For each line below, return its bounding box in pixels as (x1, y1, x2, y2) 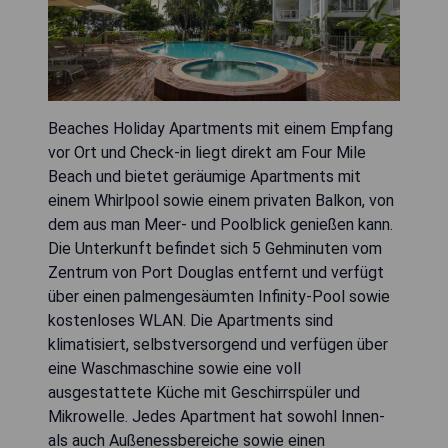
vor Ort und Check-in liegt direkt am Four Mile (48, 142, 366, 162)
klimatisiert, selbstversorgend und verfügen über (48, 334, 388, 354)
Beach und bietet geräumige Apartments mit (48, 166, 361, 186)
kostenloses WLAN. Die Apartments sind (48, 310, 333, 330)
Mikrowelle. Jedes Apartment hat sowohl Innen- (48, 406, 385, 426)
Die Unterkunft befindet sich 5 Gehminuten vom (48, 238, 382, 258)
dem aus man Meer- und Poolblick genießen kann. (48, 214, 393, 234)
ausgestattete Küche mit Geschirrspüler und (48, 382, 360, 402)
